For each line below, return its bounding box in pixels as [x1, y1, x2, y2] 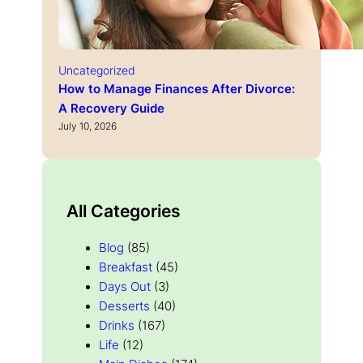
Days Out [99, 279, 151, 294]
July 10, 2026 [58, 120, 117, 133]
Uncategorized [58, 63, 135, 78]
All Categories [66, 199, 181, 221]
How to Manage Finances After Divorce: [58, 82, 295, 97]
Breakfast [99, 259, 152, 275]
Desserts [99, 298, 150, 314]
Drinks [99, 318, 135, 333]
